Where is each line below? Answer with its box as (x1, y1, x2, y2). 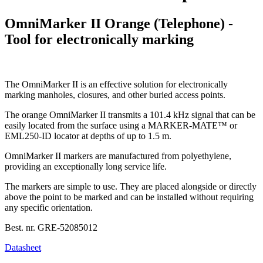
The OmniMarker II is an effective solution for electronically (5, 79, 228, 89)
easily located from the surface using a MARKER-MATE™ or (5, 120, 237, 130)
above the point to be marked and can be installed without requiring (5, 191, 254, 202)
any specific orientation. (5, 202, 93, 213)
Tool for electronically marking (5, 31, 194, 47)
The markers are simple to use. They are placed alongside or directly (5, 181, 257, 191)
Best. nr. (5, 222, 35, 232)
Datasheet (5, 242, 41, 252)
